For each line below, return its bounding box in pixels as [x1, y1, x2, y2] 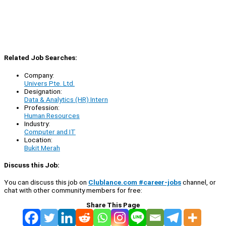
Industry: [24, 119, 50, 128]
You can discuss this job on [4, 178, 88, 186]
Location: [24, 135, 52, 144]
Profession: [24, 103, 60, 111]
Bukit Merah [24, 143, 60, 152]
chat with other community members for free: [4, 186, 142, 194]
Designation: [24, 87, 62, 95]
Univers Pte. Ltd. [24, 79, 75, 87]
